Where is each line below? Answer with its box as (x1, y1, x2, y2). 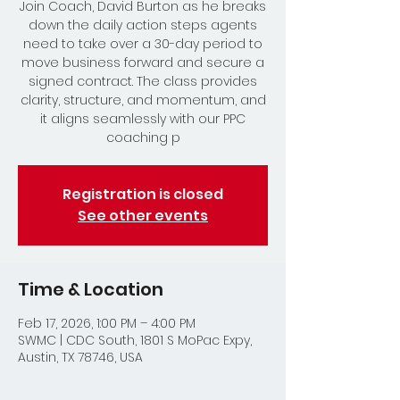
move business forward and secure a (21, 54, 264, 71)
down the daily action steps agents (29, 16, 257, 34)
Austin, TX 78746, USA (18, 348, 143, 366)
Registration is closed (62, 184, 223, 204)
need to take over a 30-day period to (23, 35, 262, 53)
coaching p (105, 129, 180, 146)
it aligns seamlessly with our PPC (40, 110, 246, 128)
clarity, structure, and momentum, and (20, 91, 266, 109)
